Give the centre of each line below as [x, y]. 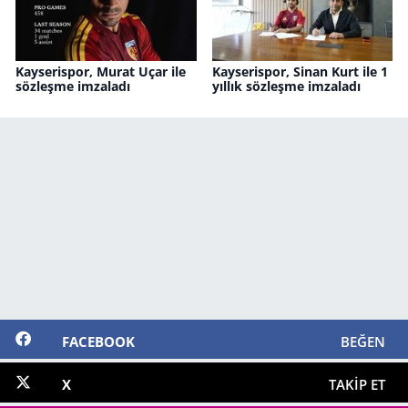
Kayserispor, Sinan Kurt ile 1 [300, 72]
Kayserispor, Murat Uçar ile [101, 72]
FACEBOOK [98, 341]
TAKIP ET [357, 385]
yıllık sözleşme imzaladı [286, 87]
